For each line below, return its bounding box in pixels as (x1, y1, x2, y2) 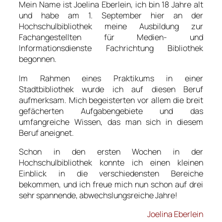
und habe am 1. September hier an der (19, 10, 203, 21)
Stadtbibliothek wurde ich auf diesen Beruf (19, 83, 203, 95)
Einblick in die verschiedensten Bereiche (19, 167, 203, 179)
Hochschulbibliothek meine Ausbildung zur (19, 21, 203, 32)
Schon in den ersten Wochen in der (19, 146, 203, 157)
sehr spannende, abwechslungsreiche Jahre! (19, 189, 177, 201)
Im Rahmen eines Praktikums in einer (19, 72, 203, 84)
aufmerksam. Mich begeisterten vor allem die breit (19, 94, 203, 106)
